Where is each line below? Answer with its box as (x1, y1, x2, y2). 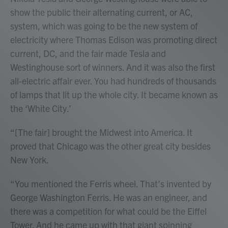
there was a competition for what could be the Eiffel (10, 205, 207, 217)
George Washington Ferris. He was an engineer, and (10, 191, 207, 203)
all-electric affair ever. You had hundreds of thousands (10, 75, 216, 87)
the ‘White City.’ (10, 102, 71, 114)
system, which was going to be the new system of (10, 20, 197, 32)
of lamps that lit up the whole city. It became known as (10, 89, 218, 100)
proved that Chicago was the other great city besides (10, 140, 211, 152)
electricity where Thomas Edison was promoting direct (10, 34, 217, 45)
